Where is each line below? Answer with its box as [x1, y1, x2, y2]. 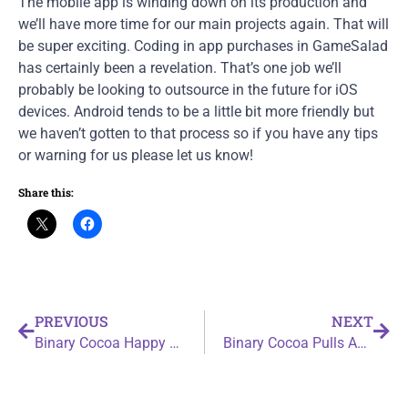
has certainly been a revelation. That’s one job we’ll [18, 59, 342, 76]
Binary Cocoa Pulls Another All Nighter [356, 334, 367, 352]
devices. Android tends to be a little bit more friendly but [18, 103, 374, 120]
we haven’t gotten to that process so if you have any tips [18, 125, 378, 142]
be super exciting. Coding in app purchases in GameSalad [18, 37, 388, 55]
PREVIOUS [35, 311, 108, 331]
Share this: [18, 185, 74, 199]
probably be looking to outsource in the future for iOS [18, 81, 358, 98]
